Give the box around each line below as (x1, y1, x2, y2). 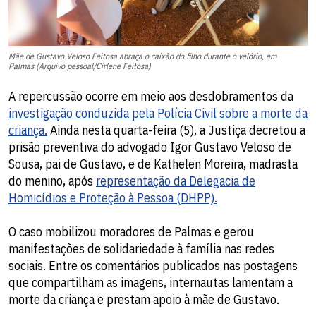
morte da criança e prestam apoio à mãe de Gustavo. (8, 291, 279, 308)
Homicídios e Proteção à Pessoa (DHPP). (8, 190, 217, 207)
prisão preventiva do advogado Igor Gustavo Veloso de (8, 139, 291, 156)
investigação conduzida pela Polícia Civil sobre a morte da (8, 105, 308, 122)
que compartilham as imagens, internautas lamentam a (8, 274, 293, 291)
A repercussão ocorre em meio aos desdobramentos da (8, 88, 293, 105)
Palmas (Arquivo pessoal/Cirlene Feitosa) (8, 61, 151, 72)
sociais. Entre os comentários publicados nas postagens (8, 257, 298, 274)
